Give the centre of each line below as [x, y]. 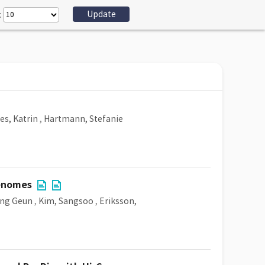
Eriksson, [118, 201]
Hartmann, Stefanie [83, 119]
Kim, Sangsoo [66, 201]
